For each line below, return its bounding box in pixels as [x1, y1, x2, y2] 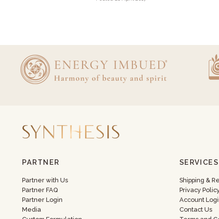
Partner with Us [22, 176, 68, 184]
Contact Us [179, 206, 212, 213]
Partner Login [22, 196, 63, 203]
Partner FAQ [22, 186, 58, 194]
